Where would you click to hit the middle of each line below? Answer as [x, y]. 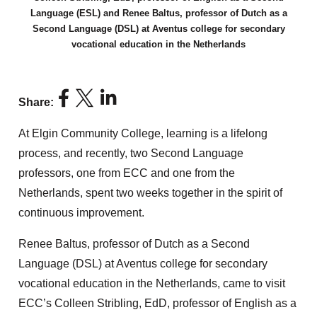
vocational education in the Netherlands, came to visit [152, 284]
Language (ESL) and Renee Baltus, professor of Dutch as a [158, 13]
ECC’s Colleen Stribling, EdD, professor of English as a [158, 304]
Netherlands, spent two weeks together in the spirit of [151, 193]
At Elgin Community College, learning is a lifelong [143, 134]
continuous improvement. [82, 213]
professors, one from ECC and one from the [127, 173]
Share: [36, 103]
